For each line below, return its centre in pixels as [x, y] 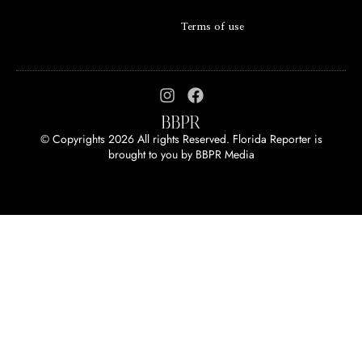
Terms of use [213, 27]
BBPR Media [225, 155]
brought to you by [152, 155]
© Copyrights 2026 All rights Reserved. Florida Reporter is [181, 139]
